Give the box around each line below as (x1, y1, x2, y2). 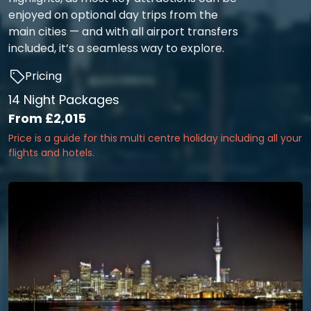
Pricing (25, 67, 62, 84)
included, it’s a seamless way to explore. (8, 40, 224, 56)
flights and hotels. (8, 146, 94, 160)
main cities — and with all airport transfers (8, 24, 238, 40)
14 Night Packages (8, 91, 119, 109)
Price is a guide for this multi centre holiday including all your (8, 131, 302, 146)
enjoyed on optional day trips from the (8, 7, 218, 23)
